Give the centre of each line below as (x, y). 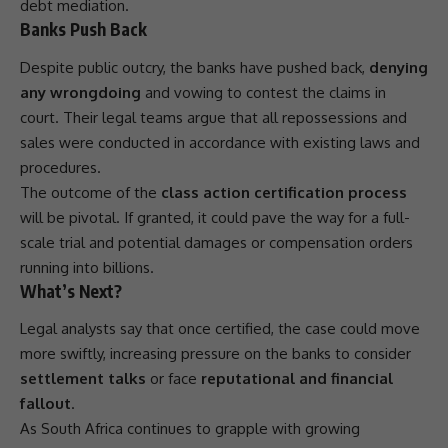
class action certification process (284, 192)
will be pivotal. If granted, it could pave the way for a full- (215, 217)
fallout (45, 404)
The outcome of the (90, 192)
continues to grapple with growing (241, 429)
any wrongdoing (80, 92)
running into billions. (87, 267)
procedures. (60, 167)
